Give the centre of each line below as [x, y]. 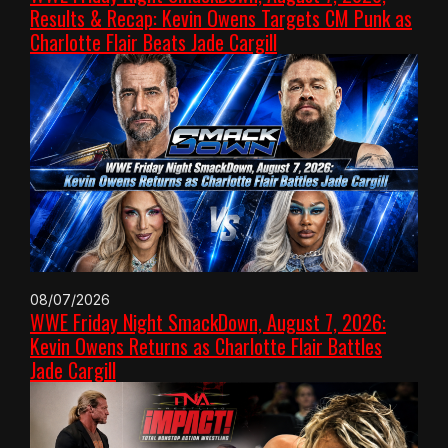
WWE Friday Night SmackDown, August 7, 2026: [208, 322]
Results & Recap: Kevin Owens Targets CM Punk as [221, 17]
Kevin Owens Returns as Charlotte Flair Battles [206, 346]
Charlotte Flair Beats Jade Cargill [153, 41]
